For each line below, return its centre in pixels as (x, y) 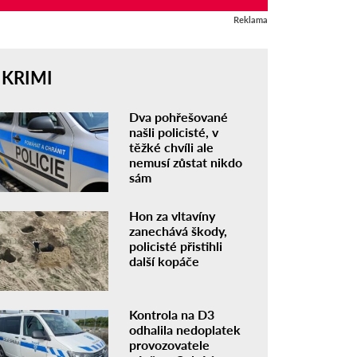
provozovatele (170, 344)
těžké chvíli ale (172, 147)
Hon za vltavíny (173, 216)
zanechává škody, (178, 231)
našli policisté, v (174, 132)
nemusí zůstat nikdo (186, 163)
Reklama (250, 20)
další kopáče (165, 261)
